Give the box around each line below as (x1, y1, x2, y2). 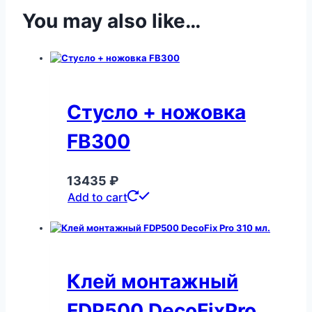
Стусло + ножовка (67, 100, 246, 124)
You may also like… (22, 9, 201, 33)
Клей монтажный (67, 270, 238, 294)
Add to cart (68, 189, 127, 204)
